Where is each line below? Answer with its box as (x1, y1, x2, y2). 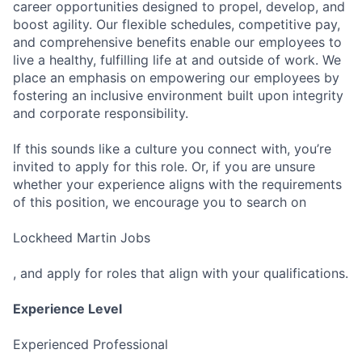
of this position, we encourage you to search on (13, 193, 306, 210)
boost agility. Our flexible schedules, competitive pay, (13, 15, 340, 32)
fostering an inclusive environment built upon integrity (13, 86, 343, 103)
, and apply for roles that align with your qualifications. (13, 264, 348, 281)
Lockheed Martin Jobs (13, 229, 150, 246)
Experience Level (13, 300, 122, 317)
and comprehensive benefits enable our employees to (13, 33, 342, 50)
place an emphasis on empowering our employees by (13, 69, 339, 86)
